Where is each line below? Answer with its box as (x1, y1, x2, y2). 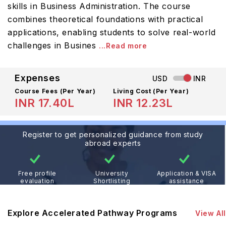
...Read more (99, 41, 147, 50)
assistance (168, 177, 204, 185)
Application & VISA (156, 169, 216, 177)
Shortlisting (93, 177, 131, 185)
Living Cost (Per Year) (113, 87, 189, 95)
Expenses (15, 73, 61, 83)
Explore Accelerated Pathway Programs (8, 208, 178, 218)
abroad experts (85, 139, 141, 147)
